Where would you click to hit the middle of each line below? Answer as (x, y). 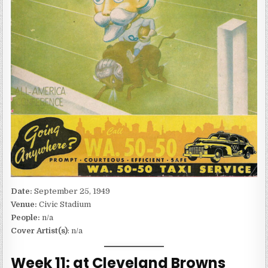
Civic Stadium (65, 205)
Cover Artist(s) (39, 231)
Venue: (25, 205)
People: (26, 218)
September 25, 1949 (72, 191)
